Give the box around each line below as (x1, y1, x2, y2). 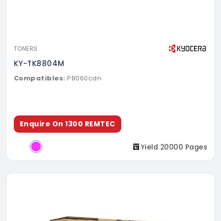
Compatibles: (14, 73, 66, 83)
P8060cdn (67, 73, 102, 83)
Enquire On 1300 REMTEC (20, 118, 115, 129)
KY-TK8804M (14, 58, 65, 69)
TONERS (14, 44, 38, 53)
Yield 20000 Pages (140, 142, 207, 152)
